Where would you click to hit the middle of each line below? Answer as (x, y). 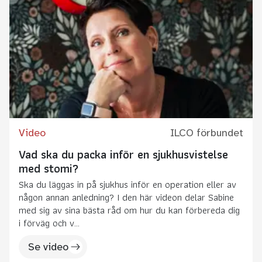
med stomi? (49, 168)
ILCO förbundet (207, 132)
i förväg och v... (49, 223)
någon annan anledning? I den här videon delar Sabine (126, 197)
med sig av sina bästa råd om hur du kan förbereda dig (129, 210)
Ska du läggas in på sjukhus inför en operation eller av (127, 184)
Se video (48, 247)
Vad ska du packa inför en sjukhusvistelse (123, 154)
